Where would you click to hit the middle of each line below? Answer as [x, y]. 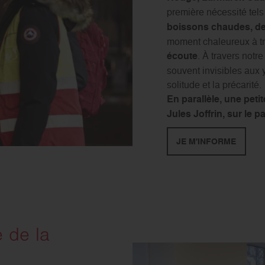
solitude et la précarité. [214, 84]
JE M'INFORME [206, 141]
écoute [182, 56]
